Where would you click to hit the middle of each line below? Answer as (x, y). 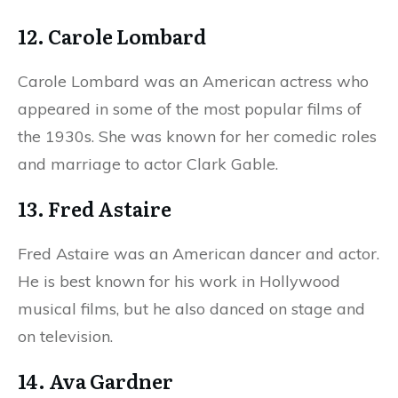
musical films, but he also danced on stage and (191, 309)
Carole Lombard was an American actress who (193, 82)
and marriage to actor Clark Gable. (150, 164)
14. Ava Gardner (97, 381)
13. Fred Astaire (95, 209)
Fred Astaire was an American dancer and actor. (199, 254)
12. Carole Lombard (114, 36)
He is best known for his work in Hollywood (179, 282)
